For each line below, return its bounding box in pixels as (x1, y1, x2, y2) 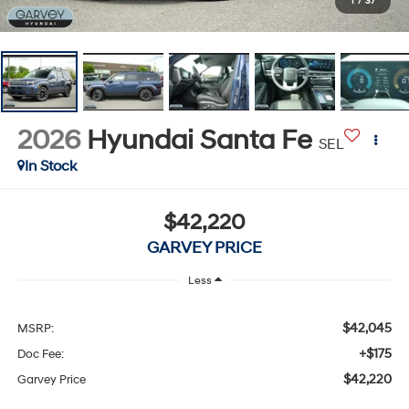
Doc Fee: (16, 346, 64, 362)
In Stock (24, 156, 77, 175)
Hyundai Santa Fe (86, 122, 312, 157)
